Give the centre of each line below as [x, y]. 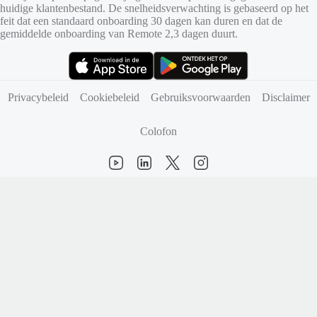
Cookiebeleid [109, 98]
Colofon [158, 132]
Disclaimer [286, 98]
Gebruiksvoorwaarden [200, 98]
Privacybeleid [38, 98]
